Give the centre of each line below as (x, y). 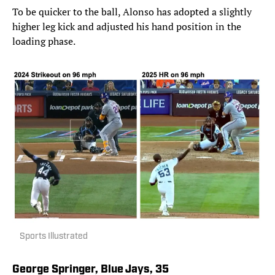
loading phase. (44, 41)
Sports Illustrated (54, 236)
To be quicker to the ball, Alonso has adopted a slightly (132, 11)
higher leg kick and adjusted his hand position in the (127, 26)
